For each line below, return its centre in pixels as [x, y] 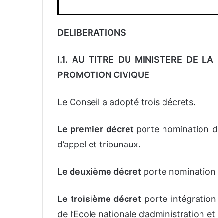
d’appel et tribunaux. [99, 145]
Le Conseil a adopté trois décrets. [127, 102]
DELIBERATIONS [92, 33]
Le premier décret [97, 129]
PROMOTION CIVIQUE [103, 75]
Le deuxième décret [99, 172]
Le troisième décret [100, 199]
